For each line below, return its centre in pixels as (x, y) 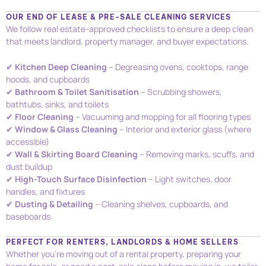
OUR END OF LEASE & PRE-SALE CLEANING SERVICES (118, 17)
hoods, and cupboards (48, 80)
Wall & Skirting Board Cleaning (76, 154)
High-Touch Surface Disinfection (81, 179)
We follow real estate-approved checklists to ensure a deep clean (129, 29)
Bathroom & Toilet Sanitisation (77, 92)
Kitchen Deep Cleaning (61, 67)
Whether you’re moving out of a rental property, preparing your (123, 254)
